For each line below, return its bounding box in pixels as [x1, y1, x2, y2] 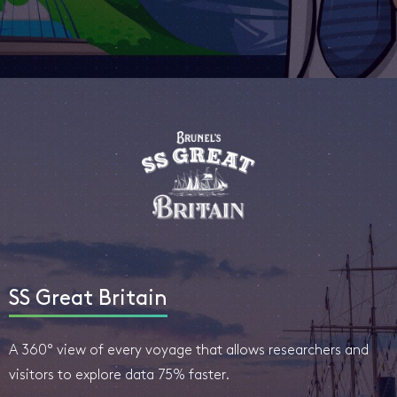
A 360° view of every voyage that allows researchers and [9, 344, 369, 358]
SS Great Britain [9, 289, 167, 310]
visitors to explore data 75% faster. [9, 369, 230, 383]
